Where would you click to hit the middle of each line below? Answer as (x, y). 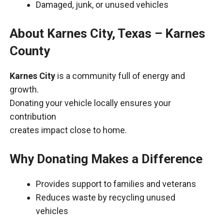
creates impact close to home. (68, 130)
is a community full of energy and (120, 76)
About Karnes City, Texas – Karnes (108, 33)
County (30, 51)
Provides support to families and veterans (116, 184)
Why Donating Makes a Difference (106, 159)
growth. (24, 89)
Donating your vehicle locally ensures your (90, 103)
